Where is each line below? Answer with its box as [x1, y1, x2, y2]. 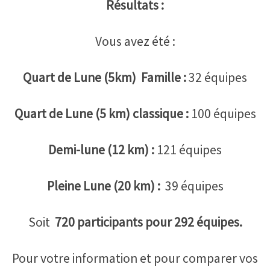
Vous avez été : [95, 33, 175, 49]
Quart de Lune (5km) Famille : [23, 69, 186, 86]
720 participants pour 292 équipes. [54, 213, 242, 230]
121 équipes [157, 141, 222, 158]
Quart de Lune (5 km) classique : [14, 105, 191, 122]
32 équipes [186, 69, 247, 86]
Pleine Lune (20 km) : [46, 177, 160, 194]
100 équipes [190, 105, 256, 122]
